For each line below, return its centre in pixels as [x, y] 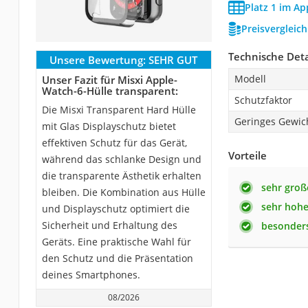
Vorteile [247, 155]
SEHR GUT [173, 60]
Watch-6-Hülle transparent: [110, 91]
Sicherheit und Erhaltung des [109, 225]
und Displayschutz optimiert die [115, 209]
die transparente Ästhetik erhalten [121, 176]
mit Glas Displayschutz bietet [109, 126]
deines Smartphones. [91, 275]
